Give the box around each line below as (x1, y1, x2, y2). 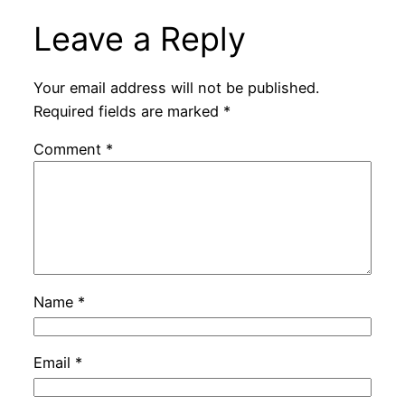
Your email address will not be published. (33, 79, 319, 98)
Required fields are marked (33, 102, 223, 121)
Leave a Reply (33, 18, 246, 59)
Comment (33, 140, 106, 159)
